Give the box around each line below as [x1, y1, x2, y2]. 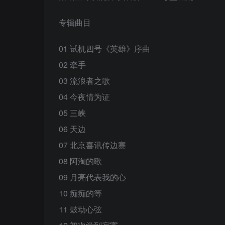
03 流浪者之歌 [59, 74, 110, 86]
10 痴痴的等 [59, 187, 102, 199]
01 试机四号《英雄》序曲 [59, 42, 150, 54]
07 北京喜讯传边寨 [59, 139, 126, 151]
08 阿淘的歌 [59, 155, 102, 167]
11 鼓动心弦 [59, 203, 102, 215]
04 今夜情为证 [59, 90, 110, 102]
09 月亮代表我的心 [59, 171, 126, 183]
